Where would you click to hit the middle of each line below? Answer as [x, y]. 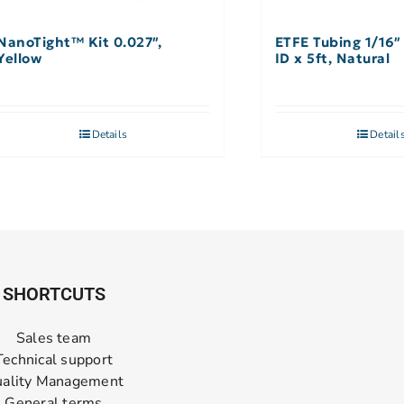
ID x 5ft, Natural [332, 59]
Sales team [54, 339]
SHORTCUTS [54, 294]
